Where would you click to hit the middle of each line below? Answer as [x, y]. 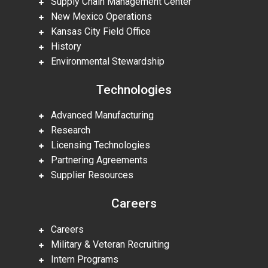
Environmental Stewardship [104, 62]
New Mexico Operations [98, 17]
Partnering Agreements [96, 160]
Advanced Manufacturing [99, 115]
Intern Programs [81, 259]
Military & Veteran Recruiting [106, 244]
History [63, 47]
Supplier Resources [89, 175]
